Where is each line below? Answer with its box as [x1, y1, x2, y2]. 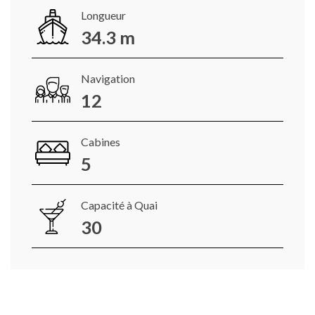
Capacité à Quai [81, 198, 157, 212]
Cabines [81, 135, 120, 149]
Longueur [81, 8, 126, 22]
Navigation [81, 72, 135, 86]
